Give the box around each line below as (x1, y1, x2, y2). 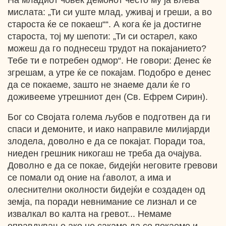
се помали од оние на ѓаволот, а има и (8, 173, 171, 183)
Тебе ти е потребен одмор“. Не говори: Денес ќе (8, 55, 211, 66)
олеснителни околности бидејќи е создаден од (8, 185, 205, 195)
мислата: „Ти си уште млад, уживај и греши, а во (8, 7, 212, 17)
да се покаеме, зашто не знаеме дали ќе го (8, 80, 190, 90)
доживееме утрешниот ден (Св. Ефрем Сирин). (8, 92, 208, 102)
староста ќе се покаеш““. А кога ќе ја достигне (8, 19, 201, 29)
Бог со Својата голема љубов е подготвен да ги (8, 112, 210, 122)
